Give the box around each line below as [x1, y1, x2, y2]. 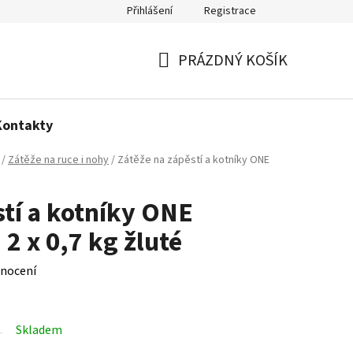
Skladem [16, 321, 62, 340]
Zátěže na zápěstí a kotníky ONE [117, 152, 269, 169]
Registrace [204, 3, 256, 19]
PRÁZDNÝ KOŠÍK [178, 49, 288, 72]
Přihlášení [127, 3, 173, 19]
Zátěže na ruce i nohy [8, 152, 109, 169]
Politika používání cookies [27, 4, 149, 20]
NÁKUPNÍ [157, 68, 221, 91]
